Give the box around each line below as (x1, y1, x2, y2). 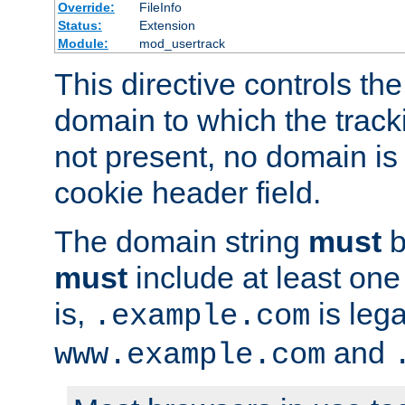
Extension (138, 18, 195, 33)
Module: (57, 36, 108, 52)
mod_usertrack (138, 36, 225, 52)
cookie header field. (54, 175, 321, 211)
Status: (57, 18, 102, 33)
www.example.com (54, 338, 325, 373)
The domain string (54, 224, 308, 259)
